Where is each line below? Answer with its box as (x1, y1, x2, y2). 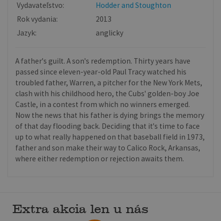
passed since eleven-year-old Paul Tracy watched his (15, 67, 187, 76)
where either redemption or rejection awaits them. (15, 153, 184, 163)
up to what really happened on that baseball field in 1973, (15, 132, 205, 142)
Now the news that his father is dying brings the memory (15, 110, 205, 120)
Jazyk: (17, 28, 37, 37)
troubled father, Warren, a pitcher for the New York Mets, (15, 77, 203, 87)
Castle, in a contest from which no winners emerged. (15, 99, 190, 109)
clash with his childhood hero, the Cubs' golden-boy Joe (15, 88, 200, 98)
